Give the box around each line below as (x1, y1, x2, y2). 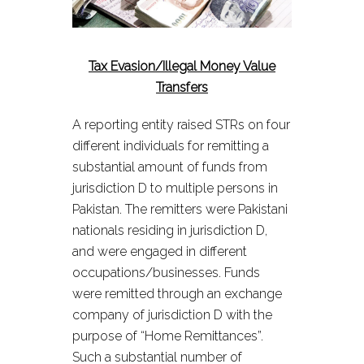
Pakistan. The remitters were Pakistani (72, 201, 288, 217)
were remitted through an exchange (72, 286, 282, 301)
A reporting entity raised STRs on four (72, 117, 290, 132)
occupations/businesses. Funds (72, 265, 260, 280)
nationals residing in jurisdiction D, (72, 223, 267, 238)
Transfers (156, 80, 208, 95)
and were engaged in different (72, 244, 247, 259)
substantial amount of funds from (72, 159, 267, 175)
